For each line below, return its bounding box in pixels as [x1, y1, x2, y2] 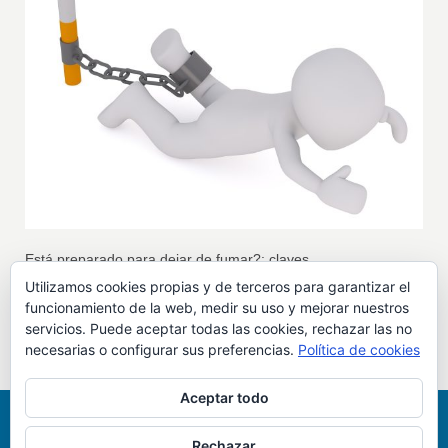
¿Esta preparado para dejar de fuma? [25, 311, 266, 328]
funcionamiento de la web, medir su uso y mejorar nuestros [25, 299, 409, 316]
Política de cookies [298, 341, 420, 358]
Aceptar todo [179, 389, 269, 406]
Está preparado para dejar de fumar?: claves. [25, 251, 314, 268]
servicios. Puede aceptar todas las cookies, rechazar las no [25, 320, 412, 337]
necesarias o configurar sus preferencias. [25, 341, 298, 358]
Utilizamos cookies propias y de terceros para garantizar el [25, 278, 410, 295]
